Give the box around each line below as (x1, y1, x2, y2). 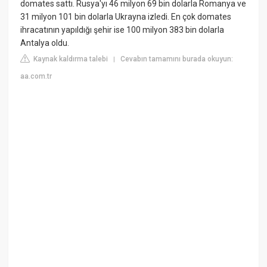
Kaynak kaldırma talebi (32, 54, 108, 63)
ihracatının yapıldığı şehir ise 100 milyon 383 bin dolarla (20, 24, 225, 35)
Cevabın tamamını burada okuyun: (120, 54, 234, 63)
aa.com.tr (20, 72, 52, 80)
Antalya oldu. (20, 38, 70, 48)
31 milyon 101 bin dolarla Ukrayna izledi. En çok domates (20, 11, 232, 21)
